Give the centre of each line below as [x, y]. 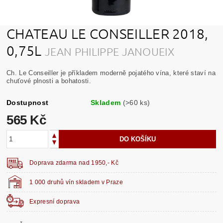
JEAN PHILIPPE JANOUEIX [110, 51]
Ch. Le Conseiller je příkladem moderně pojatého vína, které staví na [111, 73]
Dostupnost [28, 102]
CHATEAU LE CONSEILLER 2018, [108, 33]
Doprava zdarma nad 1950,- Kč [74, 163]
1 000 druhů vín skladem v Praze [76, 182]
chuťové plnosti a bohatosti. [49, 81]
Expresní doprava [55, 201]
